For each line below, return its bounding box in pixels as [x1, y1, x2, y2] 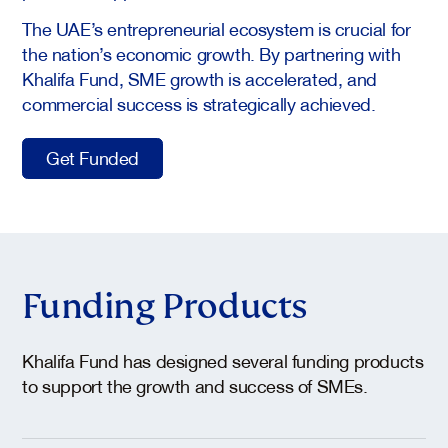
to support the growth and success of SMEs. [22, 367, 368, 402]
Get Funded [45, 140, 139, 175]
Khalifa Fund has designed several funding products [22, 342, 424, 377]
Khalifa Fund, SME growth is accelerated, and [22, 60, 377, 95]
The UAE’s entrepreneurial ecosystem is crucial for [22, 10, 411, 45]
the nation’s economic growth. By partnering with [22, 35, 401, 70]
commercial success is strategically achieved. [22, 85, 376, 120]
